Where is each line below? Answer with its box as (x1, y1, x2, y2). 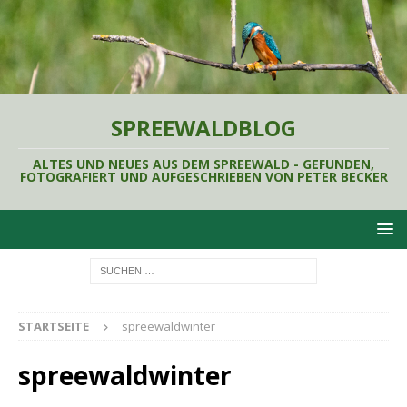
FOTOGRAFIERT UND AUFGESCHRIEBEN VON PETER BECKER (19, 167, 388, 185)
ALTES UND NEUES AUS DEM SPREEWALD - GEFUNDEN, (33, 154, 374, 173)
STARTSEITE (18, 317, 89, 334)
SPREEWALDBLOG (111, 112, 296, 143)
